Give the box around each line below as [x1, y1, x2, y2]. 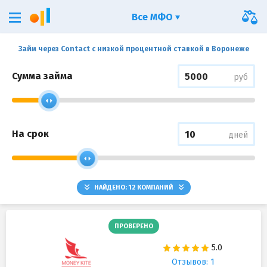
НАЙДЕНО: [92, 184, 129, 191]
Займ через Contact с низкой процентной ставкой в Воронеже [18, 45, 249, 53]
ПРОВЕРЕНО [114, 222, 153, 230]
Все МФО [132, 11, 175, 23]
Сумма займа [12, 70, 73, 82]
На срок [12, 128, 49, 139]
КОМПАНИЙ [135, 184, 175, 191]
